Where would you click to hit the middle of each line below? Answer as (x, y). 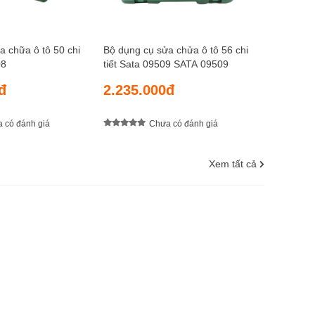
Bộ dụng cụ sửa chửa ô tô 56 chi (176, 50)
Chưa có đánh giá (184, 123)
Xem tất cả (233, 164)
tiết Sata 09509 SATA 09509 (166, 64)
